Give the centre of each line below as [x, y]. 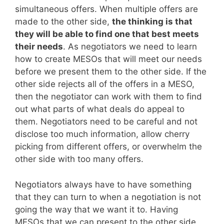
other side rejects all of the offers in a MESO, [105, 84]
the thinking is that [152, 22]
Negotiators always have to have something [103, 184]
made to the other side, [63, 22]
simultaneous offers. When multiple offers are [106, 9]
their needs [39, 47]
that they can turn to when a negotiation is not [108, 197]
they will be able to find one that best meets [107, 34]
